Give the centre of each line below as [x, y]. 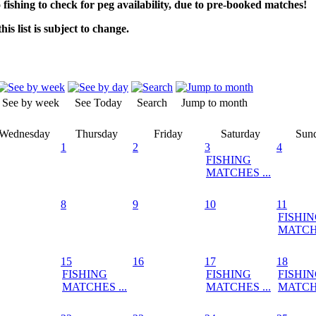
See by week [31, 102]
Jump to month [214, 102]
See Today [98, 102]
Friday [168, 133]
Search [152, 102]
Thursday [96, 133]
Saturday [240, 133]
